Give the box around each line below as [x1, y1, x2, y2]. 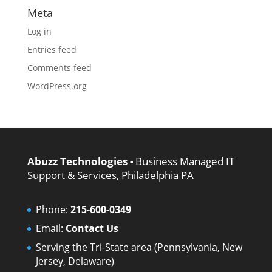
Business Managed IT [135, 154, 234, 168]
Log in [27, 25, 52, 37]
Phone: [35, 202, 70, 216]
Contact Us [65, 221, 118, 235]
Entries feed [27, 43, 76, 55]
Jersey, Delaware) [35, 254, 114, 268]
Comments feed [27, 61, 92, 73]
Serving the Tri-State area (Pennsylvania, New [35, 240, 242, 254]
